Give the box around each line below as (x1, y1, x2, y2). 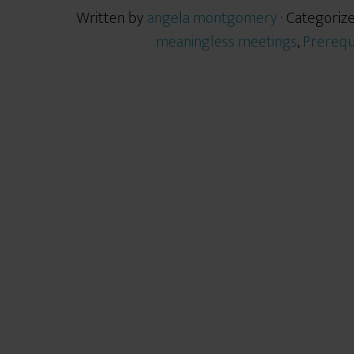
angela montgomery (147, 5, 277, 32)
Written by (77, 5, 147, 32)
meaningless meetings (156, 28, 297, 55)
